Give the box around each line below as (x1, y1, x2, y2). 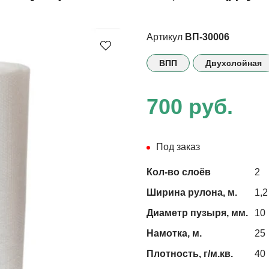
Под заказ (156, 141, 200, 152)
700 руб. (147, 94, 233, 119)
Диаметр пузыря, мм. (147, 207, 248, 218)
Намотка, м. (147, 228, 202, 238)
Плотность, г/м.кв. (147, 248, 233, 259)
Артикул (147, 31, 183, 42)
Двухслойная (205, 58, 262, 68)
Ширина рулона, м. (147, 187, 237, 198)
